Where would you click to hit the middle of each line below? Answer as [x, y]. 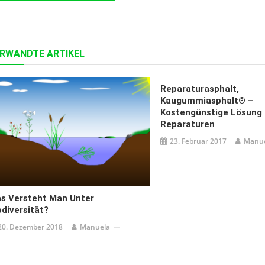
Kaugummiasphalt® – [207, 101]
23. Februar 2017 [198, 141]
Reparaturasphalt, [199, 89]
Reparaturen [187, 124]
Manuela [95, 227]
